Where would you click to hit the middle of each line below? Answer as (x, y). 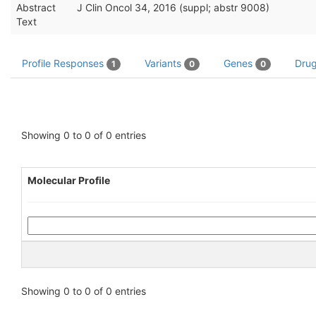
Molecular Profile (69, 181)
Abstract (36, 7)
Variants (164, 63)
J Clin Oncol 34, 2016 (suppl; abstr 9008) (173, 7)
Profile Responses (64, 63)
